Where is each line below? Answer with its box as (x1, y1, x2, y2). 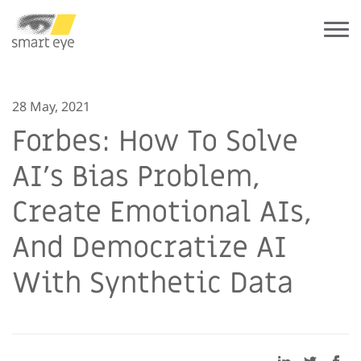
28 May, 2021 (12, 98, 90, 115)
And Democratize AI (12, 229, 287, 267)
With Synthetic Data (12, 264, 293, 302)
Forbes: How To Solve (12, 122, 298, 160)
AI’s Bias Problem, (12, 158, 259, 196)
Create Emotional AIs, (12, 193, 311, 231)
